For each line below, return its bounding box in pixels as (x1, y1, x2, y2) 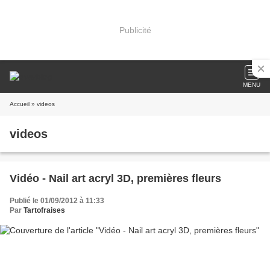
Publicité (119, 25, 151, 35)
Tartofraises (24, 206, 65, 215)
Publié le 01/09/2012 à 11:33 (10, 196, 104, 205)
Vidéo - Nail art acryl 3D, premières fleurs (10, 172, 221, 184)
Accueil (10, 101, 30, 107)
